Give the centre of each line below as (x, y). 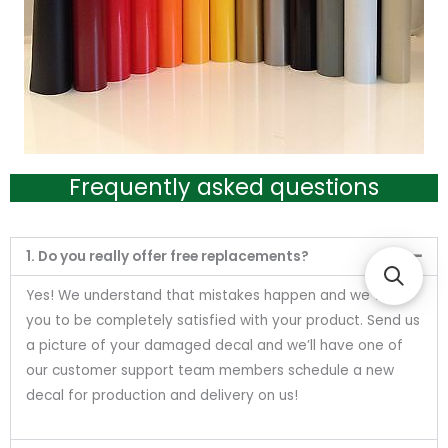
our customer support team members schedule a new (210, 371)
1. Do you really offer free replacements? (167, 257)
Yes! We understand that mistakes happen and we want (217, 296)
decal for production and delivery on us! (162, 396)
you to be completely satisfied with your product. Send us (223, 321)
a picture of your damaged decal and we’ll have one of (214, 346)
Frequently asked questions (224, 187)
